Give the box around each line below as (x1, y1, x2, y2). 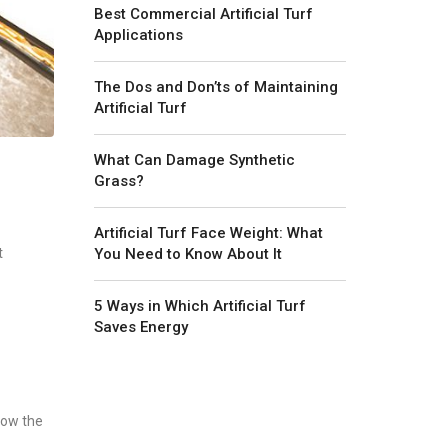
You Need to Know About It (93, 244, 282, 263)
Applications (93, 25, 183, 44)
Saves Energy (93, 317, 188, 336)
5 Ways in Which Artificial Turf (93, 296, 306, 315)
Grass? (93, 171, 144, 190)
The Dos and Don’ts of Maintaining (93, 77, 338, 96)
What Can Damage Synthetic (93, 150, 295, 169)
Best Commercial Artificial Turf (93, 4, 313, 23)
